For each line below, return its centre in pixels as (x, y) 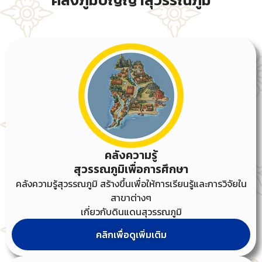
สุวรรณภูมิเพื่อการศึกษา (131, 169)
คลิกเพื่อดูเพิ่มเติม (131, 234)
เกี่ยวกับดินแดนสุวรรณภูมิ (131, 211)
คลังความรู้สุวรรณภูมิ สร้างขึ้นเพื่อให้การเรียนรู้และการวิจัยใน (131, 183)
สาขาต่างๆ (131, 197)
